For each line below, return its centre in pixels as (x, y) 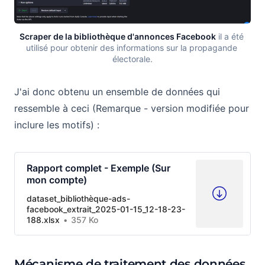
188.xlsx (43, 219)
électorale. (132, 59)
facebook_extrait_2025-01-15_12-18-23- (106, 209)
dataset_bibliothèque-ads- (78, 198)
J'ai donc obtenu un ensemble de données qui (117, 91)
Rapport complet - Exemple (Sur (98, 168)
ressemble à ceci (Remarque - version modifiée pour (132, 108)
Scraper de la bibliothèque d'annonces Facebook (117, 36)
